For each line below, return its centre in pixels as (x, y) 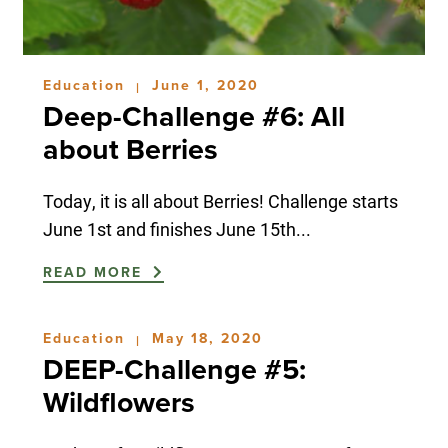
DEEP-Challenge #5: (174, 369)
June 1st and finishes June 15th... (176, 228)
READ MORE (95, 272)
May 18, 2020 (207, 338)
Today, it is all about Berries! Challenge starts (220, 200)
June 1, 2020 (205, 85)
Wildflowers (118, 402)
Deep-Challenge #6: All (193, 116)
